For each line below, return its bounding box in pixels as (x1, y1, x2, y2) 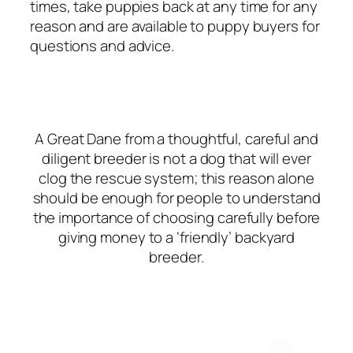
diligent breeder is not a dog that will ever (42, 147, 311, 169)
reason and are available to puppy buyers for (30, 16, 320, 37)
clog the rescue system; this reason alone (39, 167, 314, 188)
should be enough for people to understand (32, 187, 321, 208)
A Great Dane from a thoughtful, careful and (35, 128, 318, 149)
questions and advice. (30, 35, 174, 57)
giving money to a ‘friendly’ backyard (58, 226, 295, 247)
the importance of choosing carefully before (32, 206, 321, 228)
